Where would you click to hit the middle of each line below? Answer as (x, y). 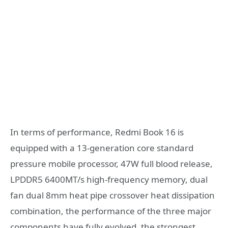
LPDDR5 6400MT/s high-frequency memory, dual (109, 179)
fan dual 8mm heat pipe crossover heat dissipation (112, 195)
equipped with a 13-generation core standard (102, 148)
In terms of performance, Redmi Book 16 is (97, 132)
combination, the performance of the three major (111, 211)
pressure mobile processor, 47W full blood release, (111, 163)
